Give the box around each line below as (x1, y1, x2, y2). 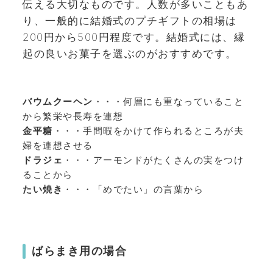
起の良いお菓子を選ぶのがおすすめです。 (23, 48, 237, 60)
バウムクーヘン (23, 95, 93, 107)
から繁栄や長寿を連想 (23, 110, 123, 122)
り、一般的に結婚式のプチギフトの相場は (23, 15, 237, 27)
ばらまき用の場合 (32, 245, 127, 258)
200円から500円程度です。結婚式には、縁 (23, 31, 245, 44)
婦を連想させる (23, 139, 93, 151)
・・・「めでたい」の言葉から (63, 183, 204, 195)
